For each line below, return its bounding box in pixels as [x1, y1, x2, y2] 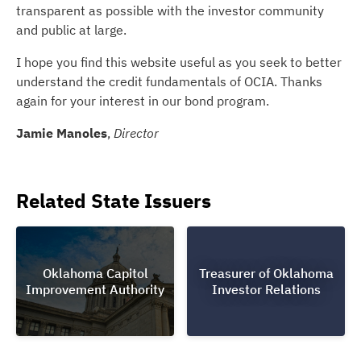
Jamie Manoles [16, 125, 107, 141]
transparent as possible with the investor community [16, 2, 324, 19]
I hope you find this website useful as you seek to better [16, 54, 342, 70]
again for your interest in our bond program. [16, 93, 269, 109]
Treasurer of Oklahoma [198, 265, 334, 281]
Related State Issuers [16, 188, 211, 214]
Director [114, 125, 159, 141]
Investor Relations [211, 281, 321, 297]
